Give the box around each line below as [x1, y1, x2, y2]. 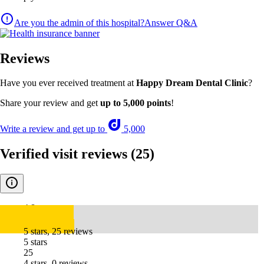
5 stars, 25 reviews [24, 226, 93, 237]
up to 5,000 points [100, 98, 171, 108]
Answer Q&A [144, 17, 197, 28]
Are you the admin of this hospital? [14, 17, 144, 28]
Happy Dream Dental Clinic [136, 78, 248, 88]
